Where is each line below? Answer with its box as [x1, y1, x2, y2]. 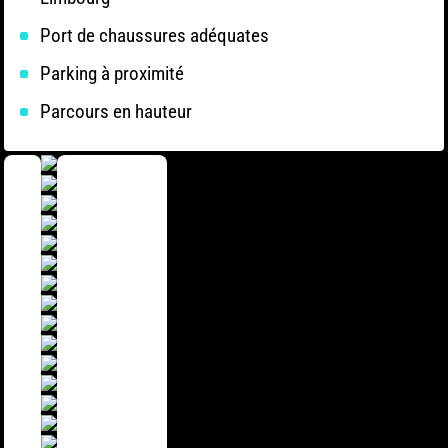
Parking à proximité [40, 62, 184, 85]
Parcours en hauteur [40, 100, 192, 123]
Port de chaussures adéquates [40, 24, 269, 47]
